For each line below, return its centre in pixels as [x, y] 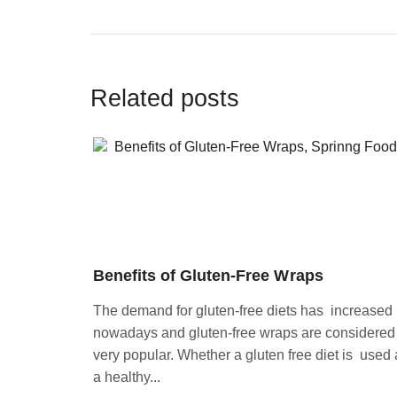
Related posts [165, 98]
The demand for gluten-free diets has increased [243, 310]
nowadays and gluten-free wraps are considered [244, 332]
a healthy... [127, 377]
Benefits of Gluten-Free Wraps [208, 275]
